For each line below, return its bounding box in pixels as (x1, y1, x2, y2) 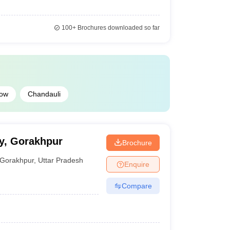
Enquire (124, 160, 149, 168)
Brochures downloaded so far (75, 24, 160, 31)
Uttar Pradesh (38, 156, 84, 164)
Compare (121, 181, 152, 190)
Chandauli (27, 90, 61, 98)
